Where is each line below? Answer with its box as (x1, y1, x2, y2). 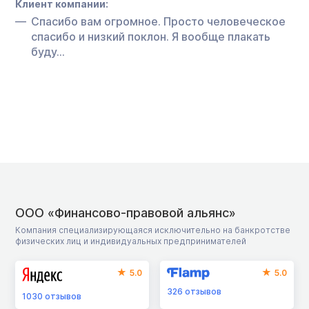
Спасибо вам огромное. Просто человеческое (31, 14, 286, 28)
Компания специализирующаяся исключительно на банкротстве (15, 224, 290, 235)
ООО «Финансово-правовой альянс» (15, 205, 236, 220)
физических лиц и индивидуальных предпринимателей (15, 235, 246, 246)
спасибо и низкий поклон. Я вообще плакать (31, 29, 270, 43)
